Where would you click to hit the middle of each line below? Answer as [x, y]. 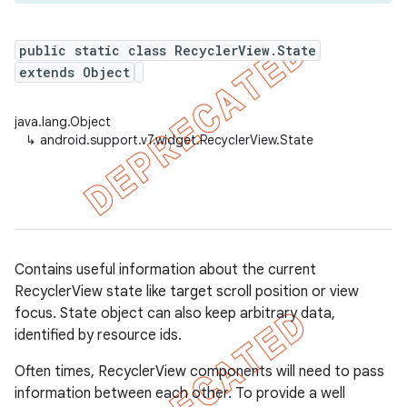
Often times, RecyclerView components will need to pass [199, 372]
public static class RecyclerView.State [168, 50]
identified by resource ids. [98, 335]
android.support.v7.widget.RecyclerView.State [177, 140]
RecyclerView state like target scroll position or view [187, 292]
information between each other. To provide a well [180, 393]
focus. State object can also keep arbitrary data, [175, 313]
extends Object [74, 72]
